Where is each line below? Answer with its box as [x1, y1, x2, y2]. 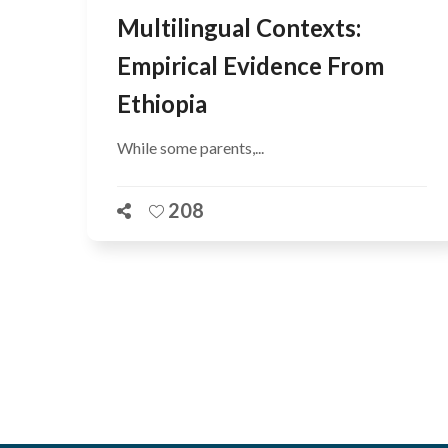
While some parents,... [117, 138, 264, 157]
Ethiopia [117, 89, 207, 118]
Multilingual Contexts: [117, 13, 361, 42]
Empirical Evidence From [117, 51, 384, 80]
